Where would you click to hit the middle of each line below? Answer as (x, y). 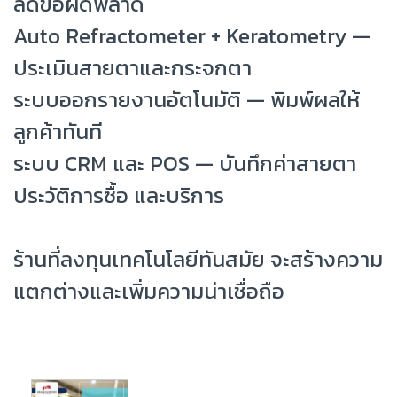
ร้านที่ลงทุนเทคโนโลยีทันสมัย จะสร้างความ (198, 259)
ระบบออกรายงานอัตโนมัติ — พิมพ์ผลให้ (187, 99)
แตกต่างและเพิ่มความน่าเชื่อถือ (149, 291)
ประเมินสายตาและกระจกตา (132, 67)
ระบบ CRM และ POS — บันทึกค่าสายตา (185, 163)
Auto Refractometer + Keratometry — (192, 35)
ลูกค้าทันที (58, 131)
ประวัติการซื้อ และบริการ (119, 195)
